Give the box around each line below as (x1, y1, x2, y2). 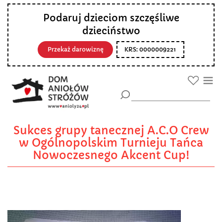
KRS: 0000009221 (124, 46, 176, 53)
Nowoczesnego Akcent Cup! (33, 149, 189, 163)
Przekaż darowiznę (47, 46, 104, 53)
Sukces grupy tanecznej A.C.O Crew (13, 124, 209, 138)
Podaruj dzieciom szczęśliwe (43, 12, 179, 24)
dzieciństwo (82, 25, 140, 37)
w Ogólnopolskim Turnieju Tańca (19, 136, 203, 150)
